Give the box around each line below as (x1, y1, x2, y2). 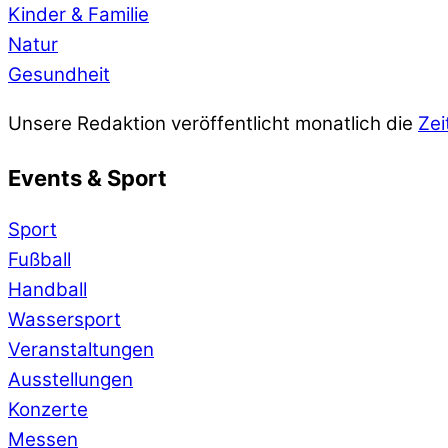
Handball (8, 277, 87, 301)
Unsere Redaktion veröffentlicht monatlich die (8, 111, 418, 135)
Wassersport (8, 307, 121, 331)
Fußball (8, 247, 71, 271)
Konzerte (8, 397, 88, 421)
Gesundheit (8, 62, 110, 86)
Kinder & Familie (8, 2, 149, 26)
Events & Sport (8, 164, 167, 191)
